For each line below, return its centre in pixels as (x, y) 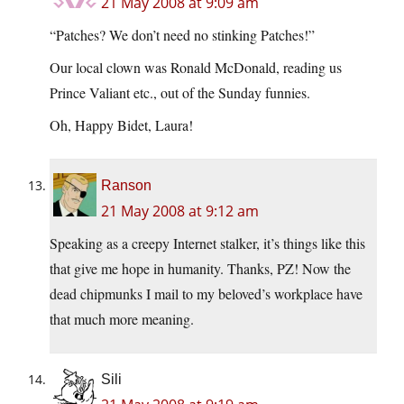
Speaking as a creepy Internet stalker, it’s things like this (207, 243)
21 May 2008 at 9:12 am (180, 211)
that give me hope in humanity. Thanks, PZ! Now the (200, 269)
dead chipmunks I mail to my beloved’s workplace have (206, 294)
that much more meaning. (122, 319)
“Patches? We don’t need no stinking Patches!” (182, 35)
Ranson (126, 186)
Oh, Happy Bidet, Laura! (121, 125)
